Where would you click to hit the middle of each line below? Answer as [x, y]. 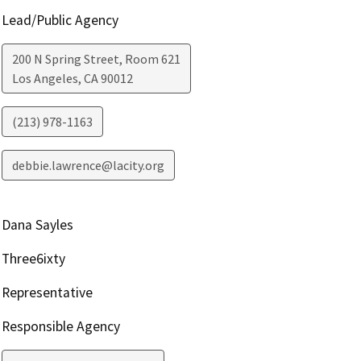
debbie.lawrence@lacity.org [88, 166]
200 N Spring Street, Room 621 [96, 59]
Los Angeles [45, 79]
